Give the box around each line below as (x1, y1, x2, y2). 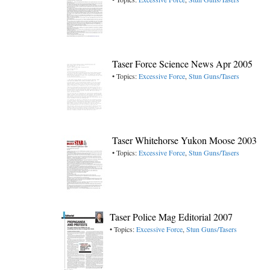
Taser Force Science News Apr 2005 (112, 57, 253, 70)
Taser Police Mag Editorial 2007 (110, 210, 233, 223)
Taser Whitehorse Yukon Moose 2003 (112, 134, 257, 146)
